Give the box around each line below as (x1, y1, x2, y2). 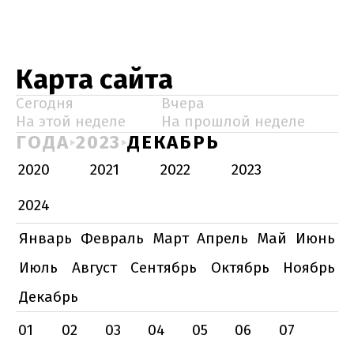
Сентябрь (130, 258, 197, 277)
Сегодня (16, 94, 73, 112)
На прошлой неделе (161, 112, 305, 130)
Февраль (80, 229, 144, 247)
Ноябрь (283, 258, 335, 277)
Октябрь (210, 258, 269, 277)
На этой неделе (16, 112, 126, 130)
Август (71, 258, 117, 277)
